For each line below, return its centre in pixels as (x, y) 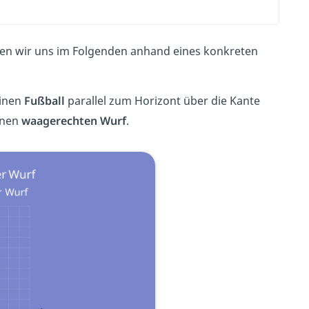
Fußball (44, 101)
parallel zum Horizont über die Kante (162, 101)
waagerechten (59, 121)
